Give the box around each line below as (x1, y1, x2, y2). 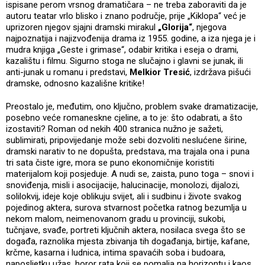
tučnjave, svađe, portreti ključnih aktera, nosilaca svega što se (6, 224, 245, 235)
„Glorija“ (158, 21, 192, 33)
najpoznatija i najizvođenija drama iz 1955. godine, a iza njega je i (6, 33, 256, 44)
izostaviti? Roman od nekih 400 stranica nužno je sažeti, (6, 123, 223, 134)
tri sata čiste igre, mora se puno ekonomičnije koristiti (6, 157, 214, 168)
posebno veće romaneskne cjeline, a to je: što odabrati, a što (6, 112, 243, 123)
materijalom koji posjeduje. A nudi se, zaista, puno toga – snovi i (6, 168, 254, 179)
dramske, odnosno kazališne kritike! (6, 77, 147, 89)
